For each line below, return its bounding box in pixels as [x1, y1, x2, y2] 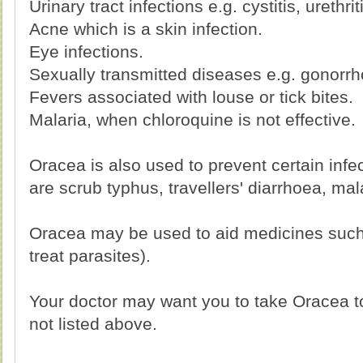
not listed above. [29, 314, 157, 333]
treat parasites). [29, 246, 151, 265]
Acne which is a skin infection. [29, 19, 263, 38]
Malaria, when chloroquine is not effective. [29, 110, 356, 129]
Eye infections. [29, 42, 143, 61]
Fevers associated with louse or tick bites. [29, 88, 353, 106]
